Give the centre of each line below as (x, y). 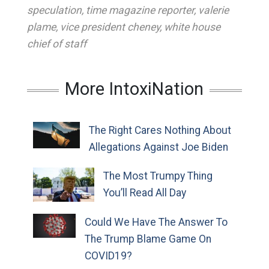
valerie (213, 10)
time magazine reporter (140, 10)
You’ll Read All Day (145, 193)
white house (192, 27)
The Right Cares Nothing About (160, 130)
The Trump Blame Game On (148, 239)
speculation (54, 10)
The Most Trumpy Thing (158, 176)
